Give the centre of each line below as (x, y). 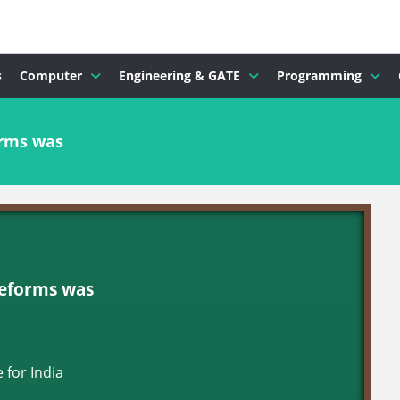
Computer (51, 75)
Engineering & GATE (179, 75)
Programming (319, 75)
